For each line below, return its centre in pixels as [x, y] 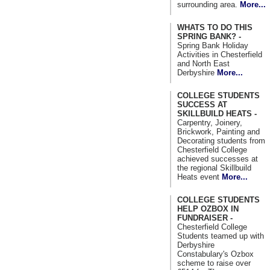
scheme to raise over [214, 263]
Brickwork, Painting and [218, 131]
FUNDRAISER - [205, 218]
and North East [203, 63]
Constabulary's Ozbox [215, 254]
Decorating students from [221, 140]
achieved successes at [218, 159]
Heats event [199, 177]
